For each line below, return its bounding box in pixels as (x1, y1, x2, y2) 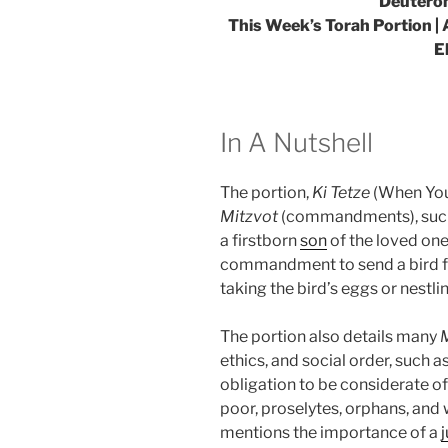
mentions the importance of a (220, 422, 441, 442)
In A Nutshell (220, 127, 373, 159)
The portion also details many (220, 326, 440, 346)
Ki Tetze (312, 182, 370, 202)
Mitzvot (220, 206, 278, 226)
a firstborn (220, 230, 300, 250)
